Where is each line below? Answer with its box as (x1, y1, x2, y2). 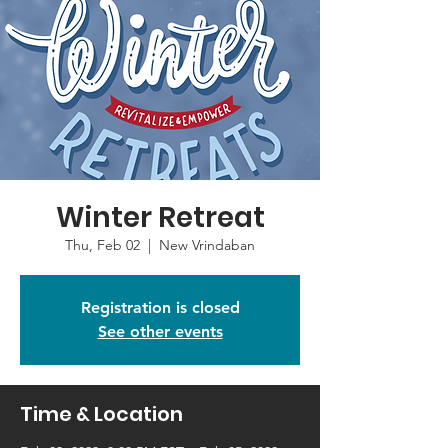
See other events (97, 322, 223, 341)
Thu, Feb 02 (65, 236, 140, 254)
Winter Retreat (55, 198, 265, 237)
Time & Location (20, 400, 183, 428)
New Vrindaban (159, 236, 255, 254)
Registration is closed (80, 298, 240, 317)
